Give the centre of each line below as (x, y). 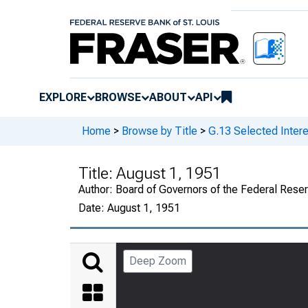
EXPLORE (63, 97)
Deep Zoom (158, 261)
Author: (97, 189)
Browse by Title (159, 131)
